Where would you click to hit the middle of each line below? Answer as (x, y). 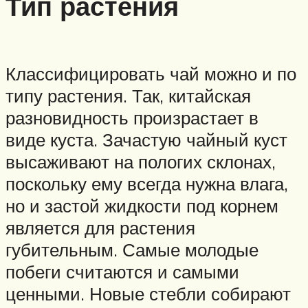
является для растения (100, 227)
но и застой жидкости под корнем (142, 205)
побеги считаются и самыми (122, 271)
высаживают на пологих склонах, (141, 161)
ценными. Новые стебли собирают (148, 293)
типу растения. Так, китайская (128, 95)
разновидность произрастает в (132, 117)
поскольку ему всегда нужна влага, (147, 183)
